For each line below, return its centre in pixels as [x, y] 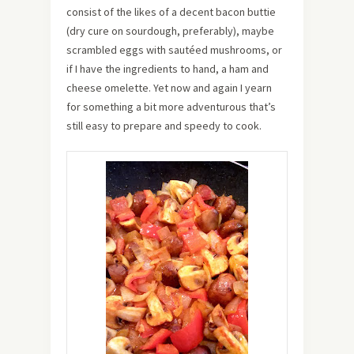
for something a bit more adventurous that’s [171, 107]
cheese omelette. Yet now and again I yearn [169, 88]
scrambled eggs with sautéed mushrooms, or [174, 50]
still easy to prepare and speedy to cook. [164, 126]
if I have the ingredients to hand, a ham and [168, 69]
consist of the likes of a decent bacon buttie [171, 12]
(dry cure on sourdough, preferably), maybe [170, 31]
